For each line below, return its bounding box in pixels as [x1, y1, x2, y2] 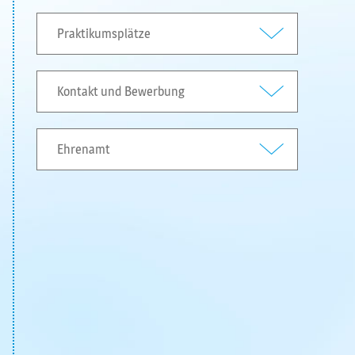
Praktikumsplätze [57, 26, 151, 41]
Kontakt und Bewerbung [57, 84, 185, 99]
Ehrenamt [57, 142, 110, 157]
